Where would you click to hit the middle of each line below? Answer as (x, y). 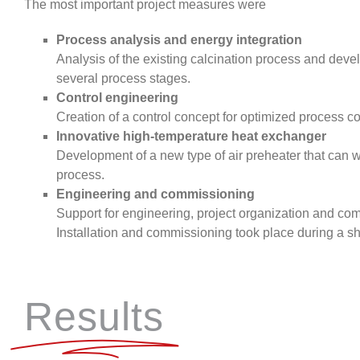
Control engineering (117, 97)
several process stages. (123, 78)
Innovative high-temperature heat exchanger (191, 136)
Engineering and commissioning (155, 194)
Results (94, 316)
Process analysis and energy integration (179, 39)
